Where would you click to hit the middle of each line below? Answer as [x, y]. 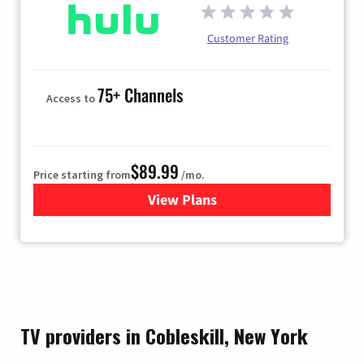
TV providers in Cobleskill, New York [164, 336]
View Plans [182, 200]
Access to [72, 99]
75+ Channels [140, 95]
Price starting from [82, 175]
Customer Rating [248, 39]
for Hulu [208, 200]
